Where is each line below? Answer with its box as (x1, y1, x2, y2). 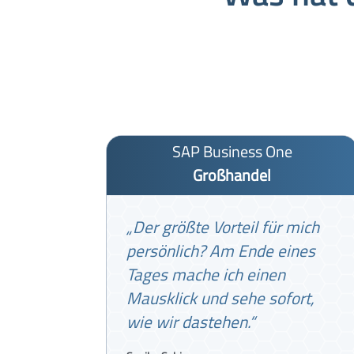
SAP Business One (171, 138, 292, 164)
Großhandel (193, 162, 272, 187)
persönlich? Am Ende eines (126, 237, 316, 263)
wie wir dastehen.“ (126, 308, 256, 334)
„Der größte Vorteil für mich (126, 213, 320, 239)
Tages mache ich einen (126, 261, 286, 287)
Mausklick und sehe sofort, (126, 284, 315, 311)
